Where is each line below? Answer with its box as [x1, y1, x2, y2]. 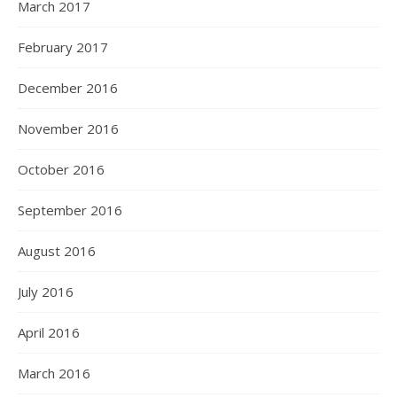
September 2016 [18, 201, 122, 219]
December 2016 [18, 79, 118, 97]
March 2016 [18, 364, 90, 382]
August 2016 [18, 242, 96, 260]
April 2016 [18, 323, 80, 341]
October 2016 [18, 160, 105, 178]
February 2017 [18, 38, 108, 56]
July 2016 [18, 283, 74, 300]
